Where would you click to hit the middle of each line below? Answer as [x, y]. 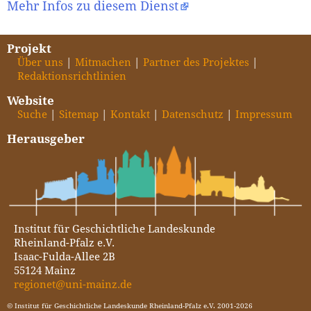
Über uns [40, 62]
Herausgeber [46, 138]
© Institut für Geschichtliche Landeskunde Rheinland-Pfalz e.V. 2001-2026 [130, 305]
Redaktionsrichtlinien [72, 76]
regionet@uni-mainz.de [73, 284]
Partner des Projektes [196, 62]
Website [31, 100]
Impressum [264, 114]
